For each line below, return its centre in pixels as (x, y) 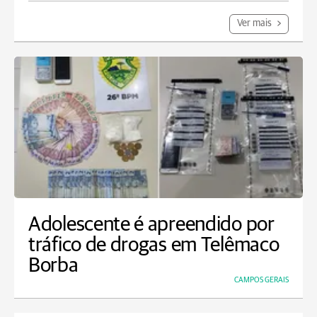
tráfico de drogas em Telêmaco (154, 245)
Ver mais (255, 23)
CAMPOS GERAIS (261, 280)
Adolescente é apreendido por (151, 225)
